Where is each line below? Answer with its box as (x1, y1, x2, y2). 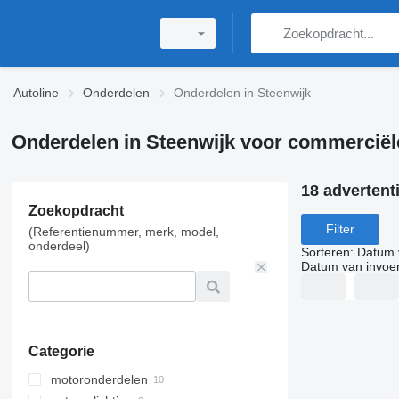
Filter (325, 222, 354, 237)
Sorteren (300, 244, 350, 259)
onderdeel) (28, 239, 90, 253)
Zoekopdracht (28, 203, 124, 218)
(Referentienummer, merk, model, (28, 224, 219, 239)
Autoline (13, 85, 59, 100)
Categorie (28, 344, 94, 359)
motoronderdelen (50, 372, 148, 387)
